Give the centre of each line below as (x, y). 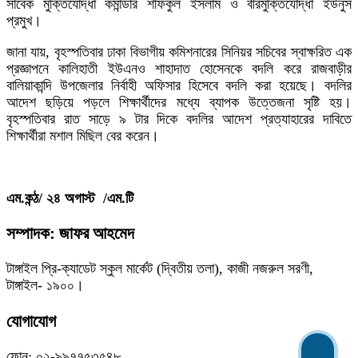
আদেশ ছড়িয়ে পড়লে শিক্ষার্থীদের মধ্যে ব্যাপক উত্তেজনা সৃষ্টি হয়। (179, 103)
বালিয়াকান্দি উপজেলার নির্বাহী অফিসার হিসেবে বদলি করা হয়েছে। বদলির (179, 86)
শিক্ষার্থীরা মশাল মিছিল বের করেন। (83, 136)
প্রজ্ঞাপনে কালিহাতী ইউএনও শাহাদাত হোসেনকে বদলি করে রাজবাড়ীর (179, 69)
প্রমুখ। (24, 21)
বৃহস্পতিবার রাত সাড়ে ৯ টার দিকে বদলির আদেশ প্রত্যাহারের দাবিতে (179, 119)
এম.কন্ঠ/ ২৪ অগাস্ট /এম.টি (70, 199)
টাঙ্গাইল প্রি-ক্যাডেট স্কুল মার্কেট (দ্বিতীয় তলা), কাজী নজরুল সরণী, (160, 269)
